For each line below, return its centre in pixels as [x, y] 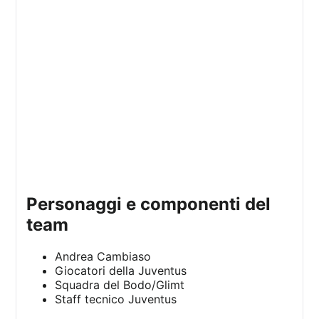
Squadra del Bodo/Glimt [120, 285]
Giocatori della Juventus [121, 271]
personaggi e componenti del [32, 204]
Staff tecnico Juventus [116, 299]
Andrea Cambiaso [103, 257]
